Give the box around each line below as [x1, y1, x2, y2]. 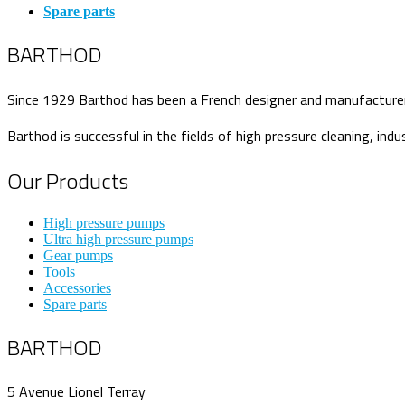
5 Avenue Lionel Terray [7, 381, 146, 403]
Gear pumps [43, 247, 113, 263]
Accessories [43, 279, 111, 296]
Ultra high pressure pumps [43, 231, 193, 247]
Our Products [7, 164, 128, 197]
